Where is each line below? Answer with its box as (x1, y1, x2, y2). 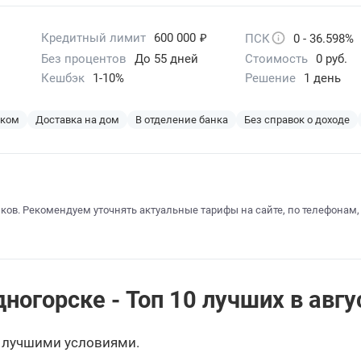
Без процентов (41, 52, 127, 67)
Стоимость (244, 52, 308, 67)
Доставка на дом (35, 114, 119, 127)
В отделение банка (135, 114, 228, 127)
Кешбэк (41, 71, 85, 86)
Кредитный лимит (41, 31, 147, 46)
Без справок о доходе (244, 114, 350, 127)
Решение (244, 71, 296, 86)
